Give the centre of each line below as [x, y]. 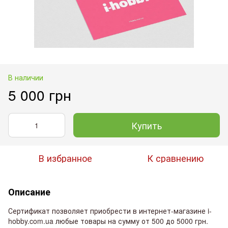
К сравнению [175, 158]
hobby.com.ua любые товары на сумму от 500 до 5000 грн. [108, 221]
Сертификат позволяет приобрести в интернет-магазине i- [110, 210]
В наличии [26, 77]
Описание [29, 192]
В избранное [65, 158]
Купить [147, 125]
